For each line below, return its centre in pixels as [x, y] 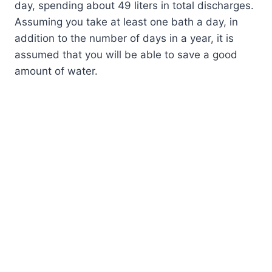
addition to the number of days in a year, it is [124, 38]
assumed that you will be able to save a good [126, 54]
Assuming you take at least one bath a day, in [126, 22]
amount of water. [56, 71]
